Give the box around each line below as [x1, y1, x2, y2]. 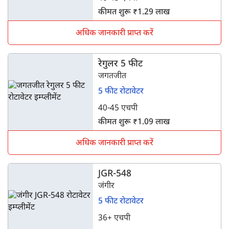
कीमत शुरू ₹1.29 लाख [98, 7, 170, 18]
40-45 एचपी [98, 103, 138, 114]
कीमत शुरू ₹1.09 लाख [98, 117, 170, 128]
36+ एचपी [98, 213, 131, 224]
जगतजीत [98, 71, 127, 82]
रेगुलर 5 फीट [98, 58, 143, 70]
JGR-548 [98, 168, 132, 180]
